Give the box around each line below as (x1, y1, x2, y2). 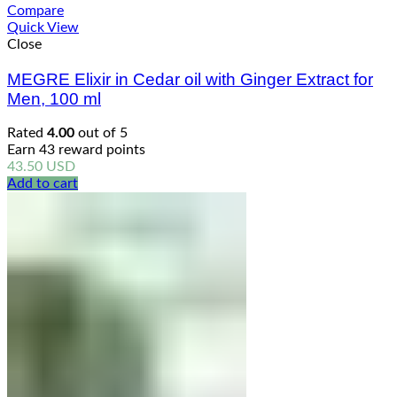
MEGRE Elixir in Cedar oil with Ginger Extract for (7, 69, 373, 89)
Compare (7, 3, 64, 18)
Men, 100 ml (7, 89, 101, 108)
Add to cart (7, 176, 78, 191)
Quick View (7, 19, 79, 35)
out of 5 (74, 126, 128, 141)
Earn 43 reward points (7, 143, 145, 158)
